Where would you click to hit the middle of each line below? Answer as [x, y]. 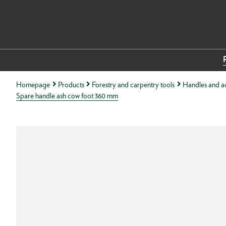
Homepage [33, 84]
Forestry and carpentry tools [133, 84]
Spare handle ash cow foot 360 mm [67, 95]
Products [71, 84]
